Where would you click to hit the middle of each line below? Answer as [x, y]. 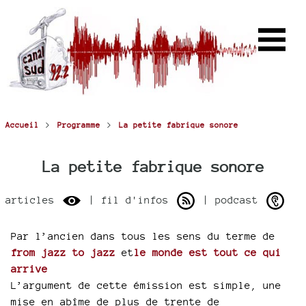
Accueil [22, 125]
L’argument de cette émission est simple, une [146, 285]
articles [33, 199]
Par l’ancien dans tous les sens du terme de [143, 236]
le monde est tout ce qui [208, 252]
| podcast [231, 199]
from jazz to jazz [63, 252]
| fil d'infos [129, 199]
